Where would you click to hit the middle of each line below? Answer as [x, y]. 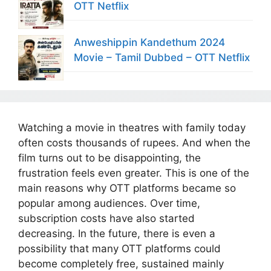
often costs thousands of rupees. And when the [134, 142]
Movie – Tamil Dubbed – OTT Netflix [162, 57]
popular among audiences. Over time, [109, 203]
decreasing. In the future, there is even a [117, 233]
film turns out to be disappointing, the [109, 158]
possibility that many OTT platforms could [119, 248]
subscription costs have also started [106, 218]
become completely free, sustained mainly [121, 263]
